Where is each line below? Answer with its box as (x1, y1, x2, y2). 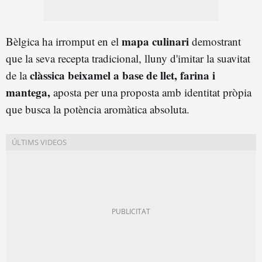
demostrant (189, 33, 241, 49)
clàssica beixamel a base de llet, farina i (30, 67, 215, 83)
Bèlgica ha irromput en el (6, 33, 122, 49)
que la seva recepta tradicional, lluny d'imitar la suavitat (6, 50, 250, 65)
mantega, (6, 84, 50, 100)
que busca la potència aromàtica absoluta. (6, 101, 189, 116)
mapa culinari (122, 33, 189, 49)
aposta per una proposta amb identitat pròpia (50, 84, 251, 99)
